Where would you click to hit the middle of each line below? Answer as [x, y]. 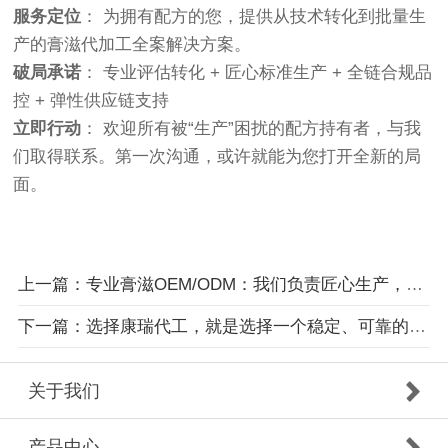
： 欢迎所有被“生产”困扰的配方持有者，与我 [251, 129]
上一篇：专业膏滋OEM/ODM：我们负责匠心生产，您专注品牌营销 [414, 284]
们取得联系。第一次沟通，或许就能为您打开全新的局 [217, 157]
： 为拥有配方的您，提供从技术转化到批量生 [254, 17]
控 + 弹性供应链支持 [91, 101]
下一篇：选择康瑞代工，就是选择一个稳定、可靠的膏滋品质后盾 [417, 326]
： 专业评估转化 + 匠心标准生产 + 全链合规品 [257, 73]
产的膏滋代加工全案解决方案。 [132, 45]
